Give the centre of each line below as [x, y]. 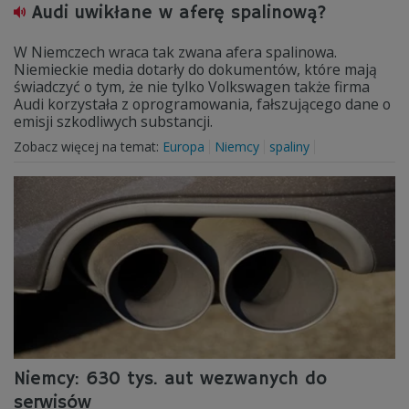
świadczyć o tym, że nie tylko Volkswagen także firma [192, 87]
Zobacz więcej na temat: [88, 147]
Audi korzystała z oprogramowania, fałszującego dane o [202, 104]
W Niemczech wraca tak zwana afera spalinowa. [175, 52]
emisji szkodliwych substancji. [113, 121]
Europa [184, 147]
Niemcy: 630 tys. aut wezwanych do [170, 379]
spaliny [289, 147]
